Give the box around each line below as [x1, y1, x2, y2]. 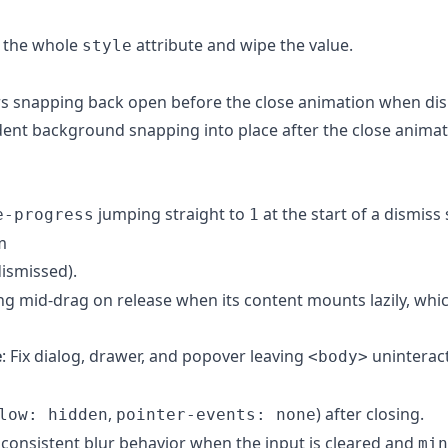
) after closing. [316, 402, 424, 425]
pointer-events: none [116, 404, 316, 424]
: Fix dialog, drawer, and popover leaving [2, 344, 308, 367]
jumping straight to [94, 202, 249, 225]
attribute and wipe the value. [132, 33, 353, 56]
